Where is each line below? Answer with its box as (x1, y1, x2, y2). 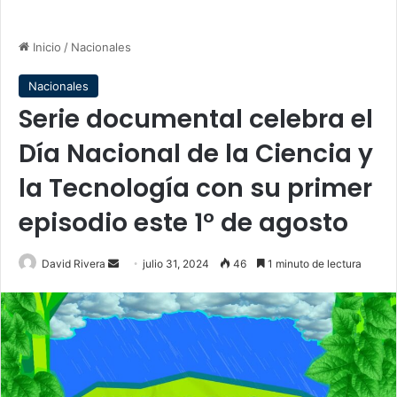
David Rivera (42, 257, 105, 270)
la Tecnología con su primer (19, 171, 372, 206)
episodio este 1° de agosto (19, 206, 348, 240)
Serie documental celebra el (19, 102, 373, 136)
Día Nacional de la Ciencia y (19, 136, 373, 171)
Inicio (29, 40, 61, 54)
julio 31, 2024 (143, 257, 209, 270)
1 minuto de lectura (265, 257, 362, 270)
